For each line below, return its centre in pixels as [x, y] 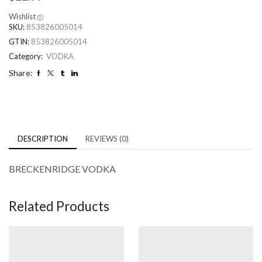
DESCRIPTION [43, 139]
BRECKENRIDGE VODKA [62, 169]
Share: [21, 73]
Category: [27, 56]
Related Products [59, 206]
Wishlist [22, 17]
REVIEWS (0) [107, 139]
